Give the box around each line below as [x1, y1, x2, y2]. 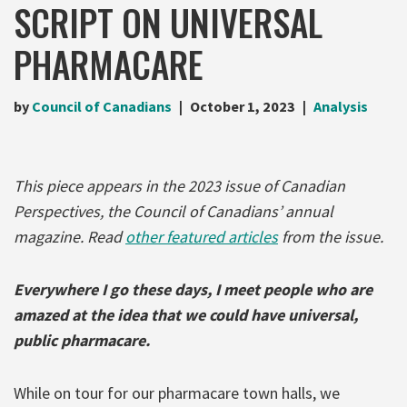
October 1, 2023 [190, 97, 295, 116]
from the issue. [278, 226, 383, 248]
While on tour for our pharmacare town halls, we [14, 382, 340, 404]
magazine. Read [14, 226, 125, 248]
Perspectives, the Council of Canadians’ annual [14, 201, 333, 223]
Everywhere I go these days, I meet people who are [14, 279, 372, 301]
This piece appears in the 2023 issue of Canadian [14, 175, 345, 197]
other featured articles [125, 226, 278, 248]
